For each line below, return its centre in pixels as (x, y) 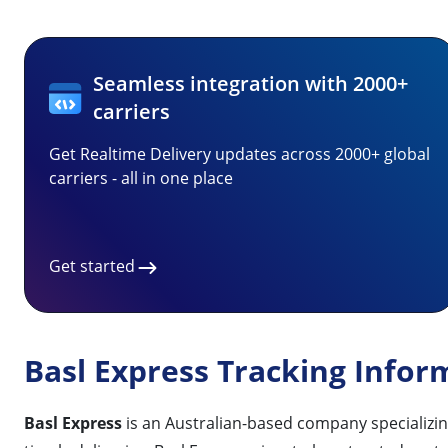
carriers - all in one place (141, 178)
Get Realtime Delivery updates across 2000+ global (239, 154)
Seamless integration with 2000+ (251, 83)
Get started (92, 266)
